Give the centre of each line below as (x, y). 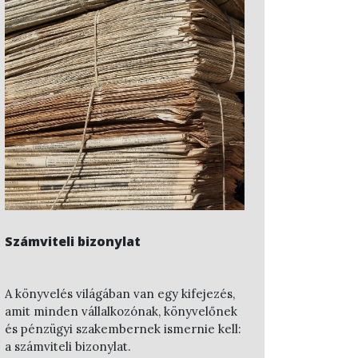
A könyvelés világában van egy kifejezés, (120, 294)
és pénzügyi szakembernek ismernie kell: (123, 329)
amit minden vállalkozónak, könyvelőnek (121, 311)
